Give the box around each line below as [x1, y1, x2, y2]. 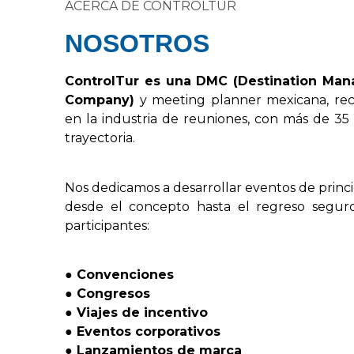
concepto [129, 198, 197, 214]
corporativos [135, 324, 220, 340]
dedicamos [92, 179, 160, 195]
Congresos [77, 286, 150, 302]
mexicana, [266, 92, 330, 108]
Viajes [77, 305, 118, 321]
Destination [238, 73, 323, 89]
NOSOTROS [65, 29, 209, 58]
